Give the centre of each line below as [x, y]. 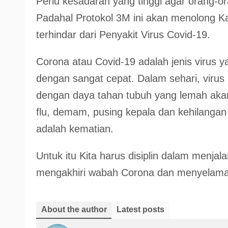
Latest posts [140, 209]
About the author [74, 209]
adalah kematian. [75, 129]
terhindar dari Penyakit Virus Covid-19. [123, 35]
